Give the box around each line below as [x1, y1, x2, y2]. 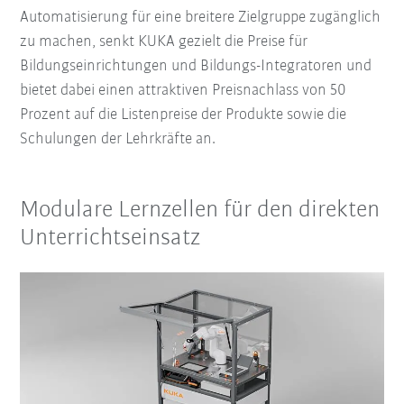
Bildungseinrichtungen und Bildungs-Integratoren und [20, 57, 372, 75]
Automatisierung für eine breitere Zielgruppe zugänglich [20, 8, 381, 26]
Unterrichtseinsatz [20, 225, 201, 251]
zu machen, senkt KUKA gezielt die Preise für [20, 32, 308, 50]
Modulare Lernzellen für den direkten [20, 197, 381, 223]
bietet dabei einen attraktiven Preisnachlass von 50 [20, 81, 347, 99]
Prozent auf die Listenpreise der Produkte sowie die [20, 106, 347, 124]
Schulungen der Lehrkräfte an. [20, 130, 216, 148]
